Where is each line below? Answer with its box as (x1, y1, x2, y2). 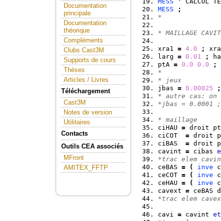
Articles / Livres (64, 76, 109, 83)
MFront (64, 154, 84, 161)
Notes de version (64, 109, 112, 116)
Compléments (64, 37, 103, 44)
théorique (64, 27, 90, 34)
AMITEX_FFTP (64, 164, 108, 171)
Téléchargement (61, 87, 110, 95)
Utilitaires (64, 118, 90, 126)
